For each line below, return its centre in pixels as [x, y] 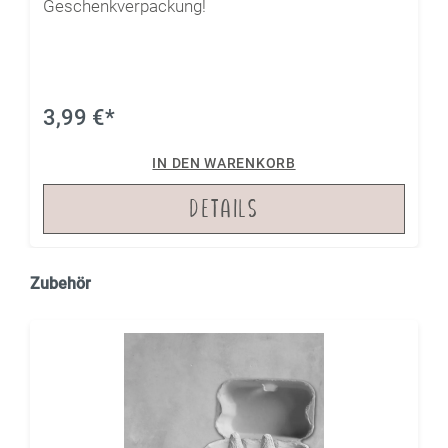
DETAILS [224, 208]
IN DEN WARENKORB [224, 162]
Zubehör [60, 283]
